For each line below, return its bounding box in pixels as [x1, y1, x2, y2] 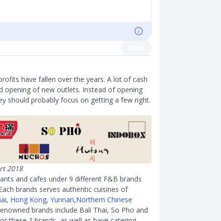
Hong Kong [10, 194, 46, 204]
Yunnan [50, 194, 74, 204]
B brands [113, 174, 142, 184]
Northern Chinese [76, 194, 132, 204]
